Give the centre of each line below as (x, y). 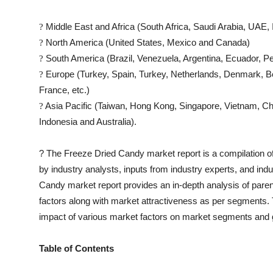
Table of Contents (76, 248)
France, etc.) (64, 90)
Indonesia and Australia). (88, 122)
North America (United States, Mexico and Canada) (147, 42)
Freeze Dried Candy (104, 153)
